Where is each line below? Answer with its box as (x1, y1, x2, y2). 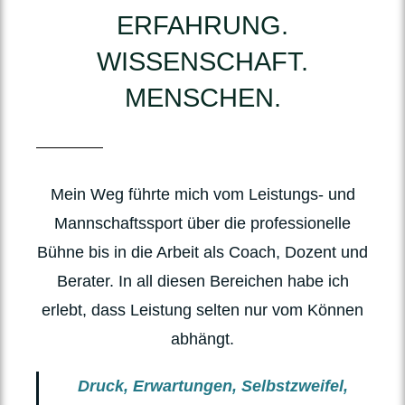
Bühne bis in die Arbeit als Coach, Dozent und (37, 243, 368, 261)
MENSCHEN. (124, 83, 281, 112)
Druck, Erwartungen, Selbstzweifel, (78, 377, 348, 395)
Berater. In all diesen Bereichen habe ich (56, 272, 349, 290)
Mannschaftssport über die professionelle (54, 214, 351, 232)
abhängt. (171, 330, 234, 348)
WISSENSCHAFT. (97, 47, 308, 76)
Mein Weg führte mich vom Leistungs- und (50, 185, 355, 203)
